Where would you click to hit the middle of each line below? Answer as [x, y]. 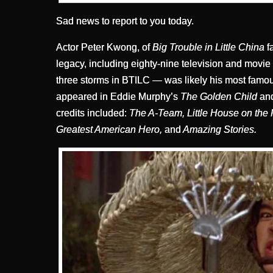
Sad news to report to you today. [125, 21]
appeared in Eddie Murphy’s [118, 97]
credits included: [93, 113]
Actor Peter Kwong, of [104, 48]
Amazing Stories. [219, 130]
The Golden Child [219, 97]
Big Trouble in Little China [208, 48]
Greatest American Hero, [110, 130]
